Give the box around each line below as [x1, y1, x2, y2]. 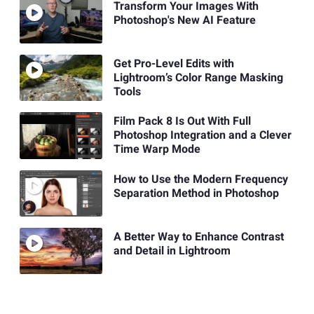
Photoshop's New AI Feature [113, 11, 256, 29]
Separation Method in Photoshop [113, 184, 279, 202]
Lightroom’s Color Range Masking [113, 69, 283, 87]
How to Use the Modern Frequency [113, 170, 288, 188]
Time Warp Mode [113, 141, 200, 158]
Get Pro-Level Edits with [113, 55, 234, 73]
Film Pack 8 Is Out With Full [113, 113, 251, 130]
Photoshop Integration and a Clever [113, 127, 292, 144]
